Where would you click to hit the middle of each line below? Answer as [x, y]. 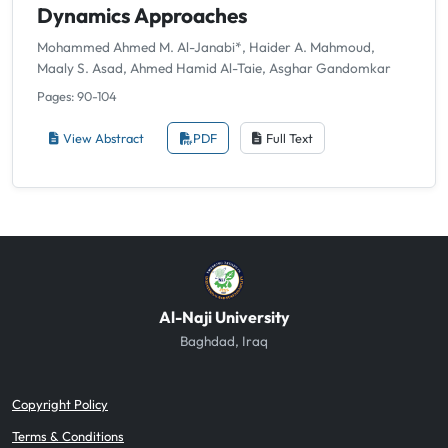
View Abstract [104, 137]
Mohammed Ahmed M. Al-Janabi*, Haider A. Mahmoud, [206, 47]
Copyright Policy [60, 403]
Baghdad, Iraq [224, 340]
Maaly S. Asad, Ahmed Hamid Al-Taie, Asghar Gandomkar [214, 68]
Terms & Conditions [68, 435]
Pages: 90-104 [77, 96]
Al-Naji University [224, 316]
